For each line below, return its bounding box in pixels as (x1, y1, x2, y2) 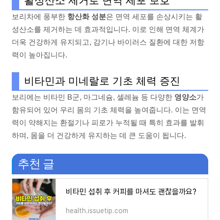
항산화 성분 (67, 12, 106, 21)
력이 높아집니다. (12, 50, 67, 59)
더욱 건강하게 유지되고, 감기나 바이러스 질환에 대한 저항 (12, 37, 204, 46)
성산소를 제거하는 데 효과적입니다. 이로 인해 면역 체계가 (12, 25, 204, 33)
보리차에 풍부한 (12, 12, 67, 21)
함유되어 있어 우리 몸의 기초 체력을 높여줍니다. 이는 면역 (12, 105, 206, 114)
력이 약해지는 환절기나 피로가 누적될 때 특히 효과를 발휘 (12, 118, 204, 127)
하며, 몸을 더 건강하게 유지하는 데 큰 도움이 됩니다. (12, 131, 186, 139)
